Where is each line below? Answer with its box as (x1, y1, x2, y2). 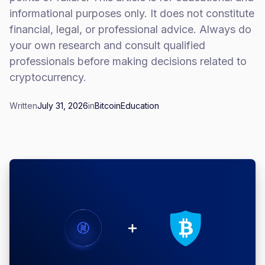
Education (121, 101, 159, 111)
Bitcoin (95, 101, 121, 111)
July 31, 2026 (37, 101, 88, 111)
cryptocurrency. (9, 71, 86, 83)
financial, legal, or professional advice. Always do (9, 23, 251, 35)
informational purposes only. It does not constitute (9, 7, 254, 20)
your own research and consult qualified (9, 39, 205, 51)
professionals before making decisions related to (9, 55, 247, 67)
